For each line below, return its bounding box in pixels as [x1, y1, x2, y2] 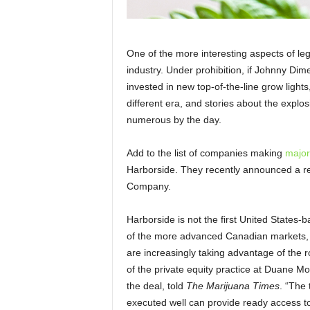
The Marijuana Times [185, 280, 280, 291]
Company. [126, 181, 171, 192]
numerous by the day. [126, 114, 221, 125]
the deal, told [126, 280, 186, 291]
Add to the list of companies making [126, 147, 285, 158]
